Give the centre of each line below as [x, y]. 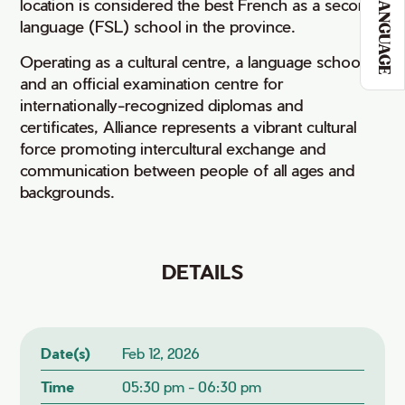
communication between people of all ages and [188, 170]
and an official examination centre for [152, 83]
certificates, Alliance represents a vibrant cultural [188, 126]
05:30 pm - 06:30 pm [191, 386]
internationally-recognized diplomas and [162, 104]
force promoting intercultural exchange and [173, 148]
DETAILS [202, 271]
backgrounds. [68, 191]
